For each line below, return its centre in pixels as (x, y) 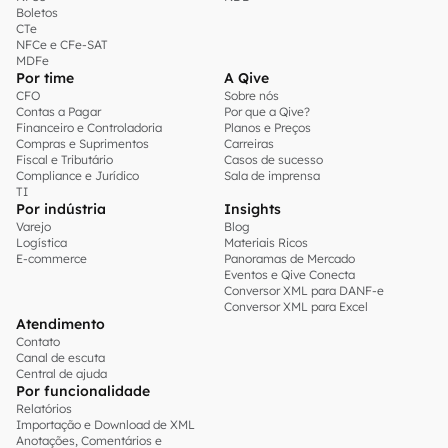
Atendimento (60, 324)
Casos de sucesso (273, 159)
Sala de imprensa (272, 175)
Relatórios (44, 408)
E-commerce (51, 258)
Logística (41, 242)
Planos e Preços (267, 127)
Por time (45, 78)
